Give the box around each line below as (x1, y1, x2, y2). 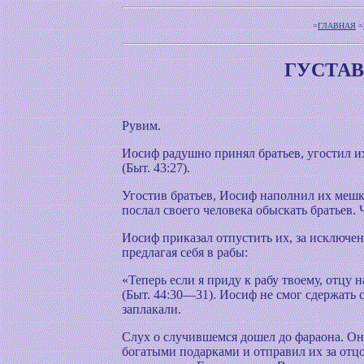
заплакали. (122, 302, 181, 316)
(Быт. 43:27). (122, 161, 190, 175)
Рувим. (122, 119, 161, 132)
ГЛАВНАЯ (318, 21, 356, 30)
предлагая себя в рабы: (122, 245, 248, 259)
